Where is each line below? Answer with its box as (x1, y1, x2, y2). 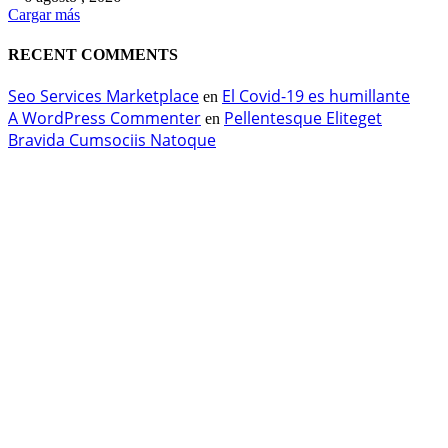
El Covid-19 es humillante (222, 84, 410, 107)
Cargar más (8, 6, 80, 24)
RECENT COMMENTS (8, 45, 178, 63)
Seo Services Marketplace (8, 84, 199, 107)
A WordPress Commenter (8, 106, 201, 129)
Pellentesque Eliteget (224, 106, 382, 129)
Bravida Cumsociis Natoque (8, 128, 216, 151)
